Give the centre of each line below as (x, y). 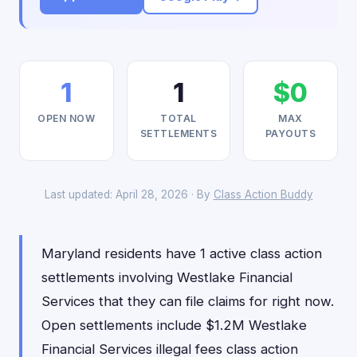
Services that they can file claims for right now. (188, 301)
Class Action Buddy (263, 194)
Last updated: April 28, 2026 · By (129, 194)
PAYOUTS (290, 133)
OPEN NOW (67, 118)
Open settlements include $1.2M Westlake (174, 325)
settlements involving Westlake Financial (167, 277)
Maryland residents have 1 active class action (182, 253)
